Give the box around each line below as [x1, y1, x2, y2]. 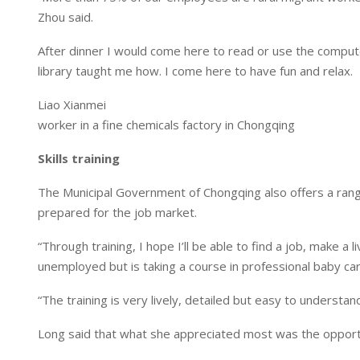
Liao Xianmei [38, 96, 106, 112]
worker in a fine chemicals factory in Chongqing [38, 117, 295, 133]
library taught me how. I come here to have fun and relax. [38, 63, 353, 79]
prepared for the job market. [38, 204, 197, 220]
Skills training [38, 150, 120, 166]
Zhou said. [38, 9, 93, 25]
